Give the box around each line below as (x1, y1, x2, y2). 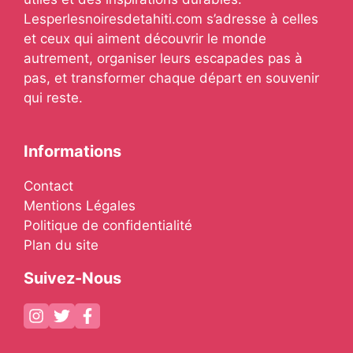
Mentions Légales (24, 197, 136, 214)
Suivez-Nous (24, 268, 121, 288)
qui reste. (24, 90, 83, 106)
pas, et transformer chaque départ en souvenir (24, 70, 319, 86)
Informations (24, 141, 121, 161)
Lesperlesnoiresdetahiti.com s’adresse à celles (24, 11, 318, 27)
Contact (24, 177, 73, 194)
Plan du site (24, 236, 98, 253)
